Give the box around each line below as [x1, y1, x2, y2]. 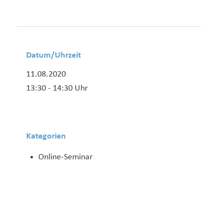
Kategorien [26, 132, 66, 141]
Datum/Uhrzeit [26, 50, 81, 60]
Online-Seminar [38, 152, 93, 162]
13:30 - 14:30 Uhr [26, 84, 88, 93]
